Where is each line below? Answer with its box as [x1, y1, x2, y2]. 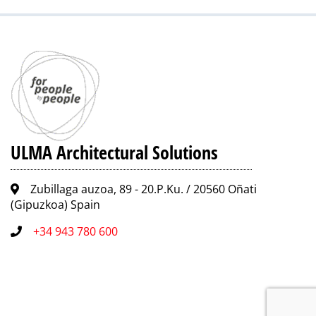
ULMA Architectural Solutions [11, 139, 218, 165]
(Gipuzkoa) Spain [11, 196, 100, 212]
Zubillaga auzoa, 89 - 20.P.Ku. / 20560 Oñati [30, 181, 257, 197]
